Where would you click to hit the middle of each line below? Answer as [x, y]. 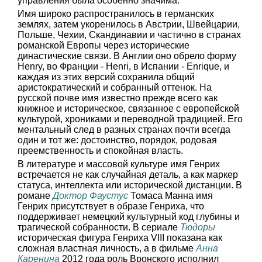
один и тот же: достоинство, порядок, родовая [117, 140]
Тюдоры [198, 227]
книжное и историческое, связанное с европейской [128, 108]
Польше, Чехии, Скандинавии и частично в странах [129, 35]
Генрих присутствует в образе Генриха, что [111, 206]
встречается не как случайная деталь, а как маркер [128, 175]
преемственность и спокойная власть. [100, 151]
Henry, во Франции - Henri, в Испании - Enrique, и [123, 66]
